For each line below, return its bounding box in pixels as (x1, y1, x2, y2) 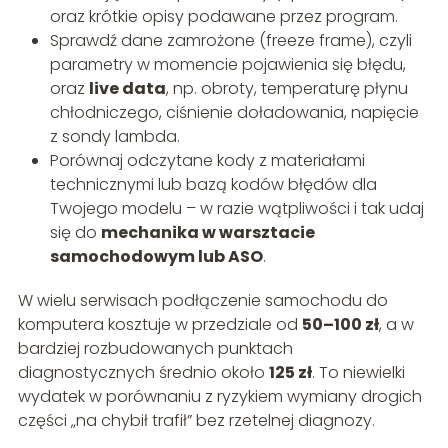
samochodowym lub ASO (49, 245, 263, 269)
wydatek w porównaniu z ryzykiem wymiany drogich (17, 385, 422, 409)
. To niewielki (311, 361, 405, 385)
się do (49, 221, 101, 245)
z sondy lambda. (49, 125, 180, 149)
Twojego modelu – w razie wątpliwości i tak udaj (49, 197, 424, 221)
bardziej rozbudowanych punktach (17, 337, 293, 361)
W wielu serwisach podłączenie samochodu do (17, 289, 388, 313)
